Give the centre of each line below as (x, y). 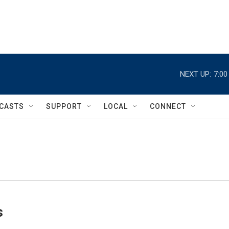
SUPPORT (64, 106)
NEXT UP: (196, 74)
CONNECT (168, 106)
